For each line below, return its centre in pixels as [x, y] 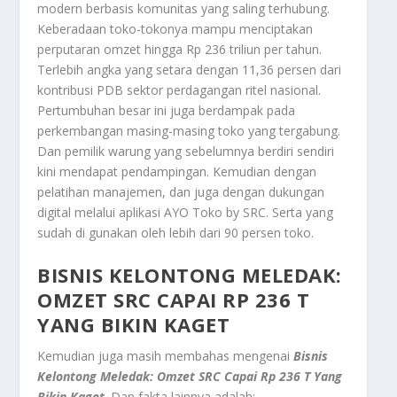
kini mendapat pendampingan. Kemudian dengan [177, 171]
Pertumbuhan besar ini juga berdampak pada [167, 110]
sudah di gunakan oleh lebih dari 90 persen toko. [176, 232]
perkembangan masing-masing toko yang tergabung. [189, 130]
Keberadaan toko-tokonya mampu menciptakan [175, 28]
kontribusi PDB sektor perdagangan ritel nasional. [179, 90]
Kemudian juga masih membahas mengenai [166, 356]
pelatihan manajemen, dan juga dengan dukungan [181, 191]
